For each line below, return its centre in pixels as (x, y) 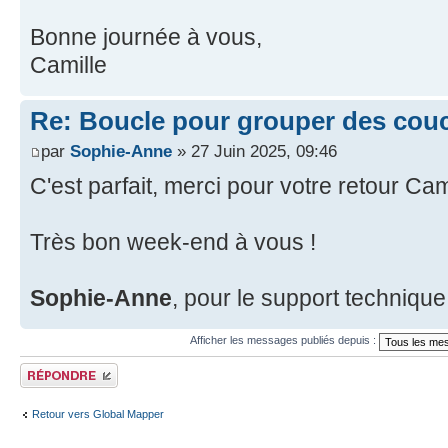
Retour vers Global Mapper (98, 414)
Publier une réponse (68, 368)
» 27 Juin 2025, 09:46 (254, 150)
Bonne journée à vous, (146, 37)
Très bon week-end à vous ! (173, 241)
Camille (68, 65)
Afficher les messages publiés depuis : (284, 340)
